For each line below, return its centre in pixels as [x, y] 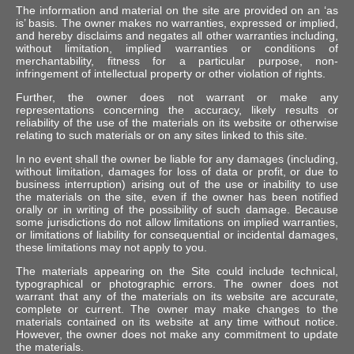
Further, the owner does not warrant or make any [177, 97]
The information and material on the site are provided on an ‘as [177, 10]
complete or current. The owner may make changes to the [177, 309]
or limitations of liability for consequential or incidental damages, [177, 234]
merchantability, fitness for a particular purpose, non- [177, 60]
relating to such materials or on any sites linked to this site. [162, 135]
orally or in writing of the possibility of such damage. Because [177, 209]
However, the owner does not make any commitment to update [177, 334]
